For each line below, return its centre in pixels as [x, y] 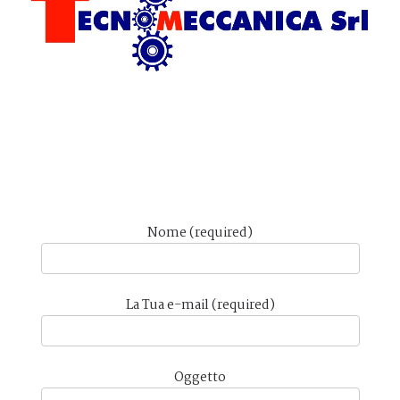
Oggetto [200, 378]
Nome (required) [200, 233]
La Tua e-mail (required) [200, 306]
